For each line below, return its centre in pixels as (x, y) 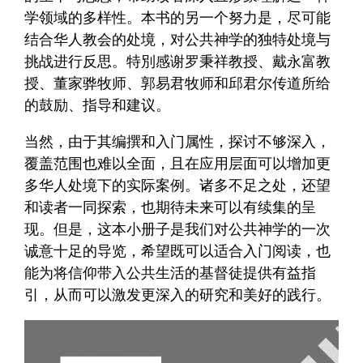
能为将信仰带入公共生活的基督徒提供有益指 (171, 273)
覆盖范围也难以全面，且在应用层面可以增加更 (178, 164)
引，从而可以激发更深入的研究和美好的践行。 (178, 295)
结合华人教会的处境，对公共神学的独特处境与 (178, 40)
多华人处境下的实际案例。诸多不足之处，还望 (178, 186)
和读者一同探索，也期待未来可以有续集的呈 (171, 207)
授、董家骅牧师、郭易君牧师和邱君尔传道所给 (178, 83)
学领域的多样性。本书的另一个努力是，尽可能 (178, 18)
